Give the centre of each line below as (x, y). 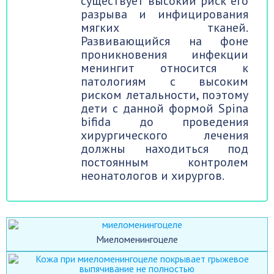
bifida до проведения (165, 122)
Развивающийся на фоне (165, 41)
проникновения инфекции (165, 55)
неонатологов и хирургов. (153, 176)
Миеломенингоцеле (137, 239)
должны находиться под (165, 149)
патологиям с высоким (165, 82)
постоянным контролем (165, 162)
